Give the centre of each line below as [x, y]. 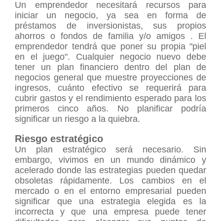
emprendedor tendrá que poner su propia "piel [110, 46]
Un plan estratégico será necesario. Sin [110, 149]
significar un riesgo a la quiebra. [77, 119]
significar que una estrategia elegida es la [110, 201]
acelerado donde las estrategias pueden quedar [110, 170]
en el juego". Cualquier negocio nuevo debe [110, 57]
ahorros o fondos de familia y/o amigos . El [110, 36]
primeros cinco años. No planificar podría [110, 109]
